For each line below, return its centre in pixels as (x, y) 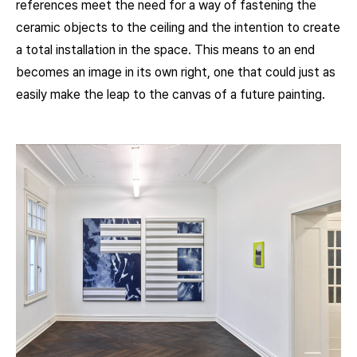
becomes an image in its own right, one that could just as (176, 72)
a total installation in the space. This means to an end (165, 49)
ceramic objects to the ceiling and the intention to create (178, 27)
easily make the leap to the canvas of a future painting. (171, 94)
